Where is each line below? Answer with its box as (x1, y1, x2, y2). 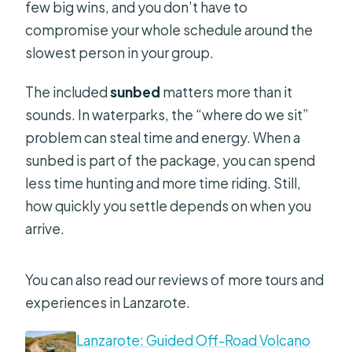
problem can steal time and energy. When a (25, 128, 301, 146)
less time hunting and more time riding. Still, (25, 174, 302, 192)
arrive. (25, 219, 65, 237)
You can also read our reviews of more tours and (25, 270, 324, 288)
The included (25, 82, 111, 101)
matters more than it (160, 82, 293, 101)
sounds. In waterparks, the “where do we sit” (25, 105, 310, 123)
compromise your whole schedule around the (25, 20, 313, 38)
